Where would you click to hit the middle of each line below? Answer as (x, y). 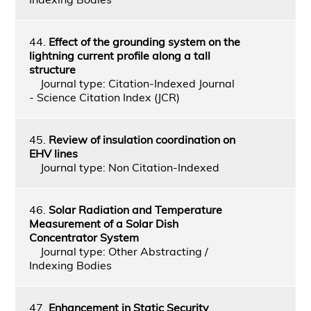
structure (52, 69)
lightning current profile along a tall (119, 55)
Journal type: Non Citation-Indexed (124, 167)
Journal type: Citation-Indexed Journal (132, 83)
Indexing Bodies (70, 265)
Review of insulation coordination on (142, 139)
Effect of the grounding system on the (144, 41)
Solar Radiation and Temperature (135, 209)
